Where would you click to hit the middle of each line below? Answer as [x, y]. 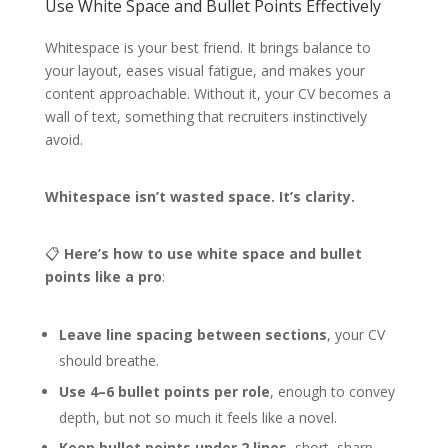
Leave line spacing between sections [192, 334]
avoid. [63, 139]
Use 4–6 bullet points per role [164, 391]
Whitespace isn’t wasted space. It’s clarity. [199, 196]
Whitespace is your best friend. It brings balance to [207, 47]
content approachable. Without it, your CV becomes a [217, 93]
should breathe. [108, 360]
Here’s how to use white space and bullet [212, 253]
